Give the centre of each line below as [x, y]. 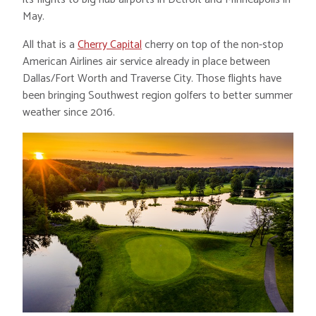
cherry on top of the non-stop [213, 44]
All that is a [50, 44]
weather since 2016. [69, 112]
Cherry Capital [110, 44]
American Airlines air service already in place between [146, 61]
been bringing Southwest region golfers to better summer [158, 95]
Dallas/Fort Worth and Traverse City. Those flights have [152, 78]
